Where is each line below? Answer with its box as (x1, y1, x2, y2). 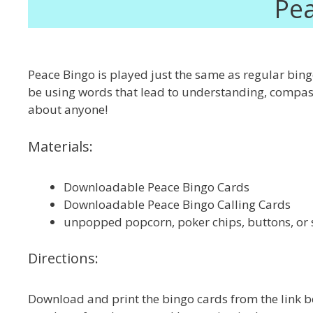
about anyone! (28, 101, 108, 117)
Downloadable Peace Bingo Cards (64, 178, 249, 195)
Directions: (28, 249, 99, 268)
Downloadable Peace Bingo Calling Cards (64, 196, 291, 212)
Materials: (28, 136, 93, 156)
